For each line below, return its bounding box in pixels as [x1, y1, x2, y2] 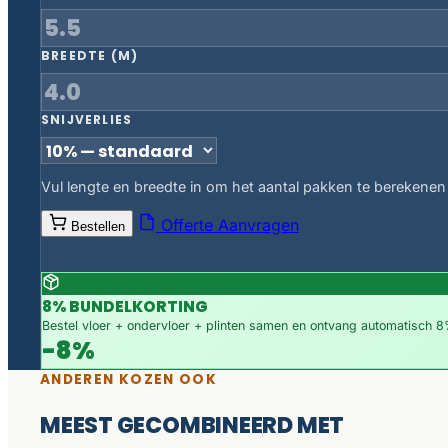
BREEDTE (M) [41, 46, 139, 64]
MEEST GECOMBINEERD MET [40, 409, 345, 442]
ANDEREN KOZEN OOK [40, 369, 218, 389]
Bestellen [71, 218, 125, 234]
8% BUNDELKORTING [42, 295, 208, 317]
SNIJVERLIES [41, 110, 133, 128]
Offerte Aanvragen [156, 214, 299, 235]
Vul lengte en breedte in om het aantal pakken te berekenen [41, 178, 446, 196]
